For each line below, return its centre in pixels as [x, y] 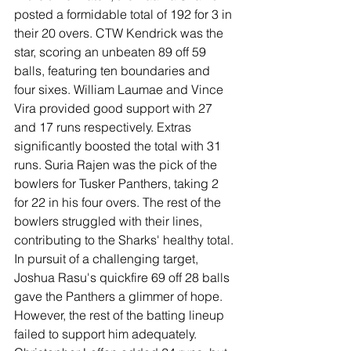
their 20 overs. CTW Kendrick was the [120, 33]
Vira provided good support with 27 [115, 109]
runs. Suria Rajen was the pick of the [117, 165]
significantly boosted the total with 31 [119, 146]
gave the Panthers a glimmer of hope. [120, 297]
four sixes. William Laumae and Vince [120, 90]
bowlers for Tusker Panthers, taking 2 [118, 184]
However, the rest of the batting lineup [121, 315]
